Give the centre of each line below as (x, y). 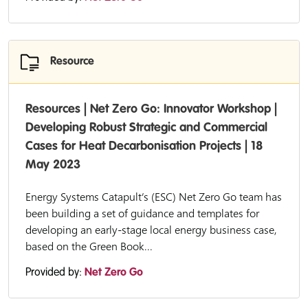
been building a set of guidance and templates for (142, 213)
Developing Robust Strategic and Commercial (146, 128)
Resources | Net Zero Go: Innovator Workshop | (151, 109)
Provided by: (55, 273)
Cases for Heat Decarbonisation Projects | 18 (144, 146)
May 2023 (53, 165)
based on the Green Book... (89, 246)
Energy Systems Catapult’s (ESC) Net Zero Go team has (154, 197)
